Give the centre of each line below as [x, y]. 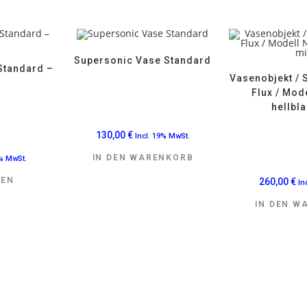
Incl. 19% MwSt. [162, 136]
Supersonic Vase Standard [143, 61]
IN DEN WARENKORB [143, 158]
